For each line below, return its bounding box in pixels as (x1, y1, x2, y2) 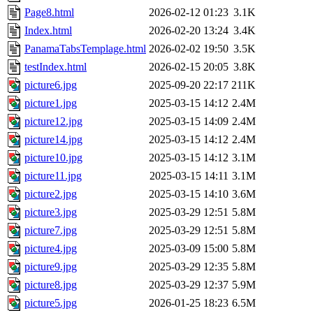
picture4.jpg (24, 242, 77, 255)
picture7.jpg (24, 224, 77, 237)
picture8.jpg (24, 279, 77, 291)
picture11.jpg (24, 170, 82, 182)
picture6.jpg (24, 79, 77, 92)
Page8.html (24, 6, 74, 19)
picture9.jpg (24, 261, 77, 273)
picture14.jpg (24, 133, 82, 146)
